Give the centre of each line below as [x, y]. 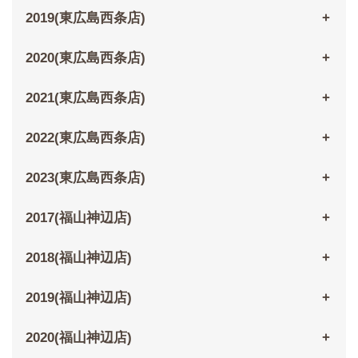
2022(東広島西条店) [85, 138]
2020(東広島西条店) [85, 58]
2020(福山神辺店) [78, 338]
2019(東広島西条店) [85, 18]
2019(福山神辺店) [78, 298]
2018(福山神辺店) [78, 258]
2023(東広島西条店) [85, 178]
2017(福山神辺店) [78, 218]
